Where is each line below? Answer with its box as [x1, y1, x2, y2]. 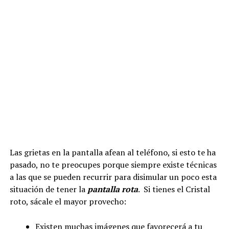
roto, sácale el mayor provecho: [9, 196, 126, 207]
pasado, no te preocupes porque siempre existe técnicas [9, 159, 217, 170]
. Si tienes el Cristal [138, 184, 210, 195]
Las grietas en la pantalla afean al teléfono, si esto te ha [9, 147, 216, 158]
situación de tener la [9, 184, 87, 195]
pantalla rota [87, 184, 138, 195]
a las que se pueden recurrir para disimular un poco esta [9, 171, 217, 182]
